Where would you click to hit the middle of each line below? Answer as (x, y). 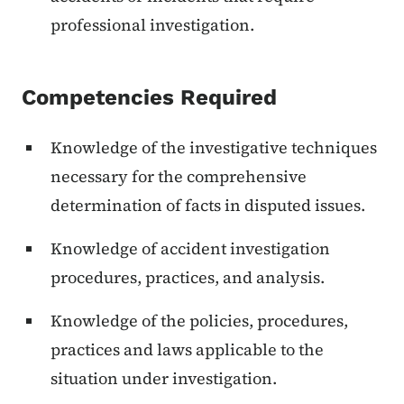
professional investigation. (152, 25)
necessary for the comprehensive (179, 177)
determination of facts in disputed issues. (208, 206)
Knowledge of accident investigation (190, 249)
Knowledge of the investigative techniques (214, 148)
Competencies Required (149, 98)
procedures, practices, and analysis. (188, 278)
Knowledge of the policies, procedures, (199, 321)
